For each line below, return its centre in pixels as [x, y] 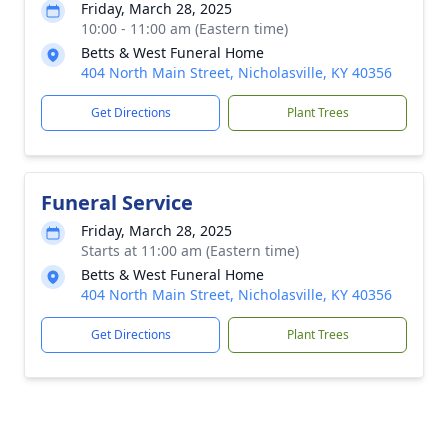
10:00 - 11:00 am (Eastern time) [184, 28]
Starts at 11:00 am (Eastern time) [190, 250]
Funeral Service [117, 202]
